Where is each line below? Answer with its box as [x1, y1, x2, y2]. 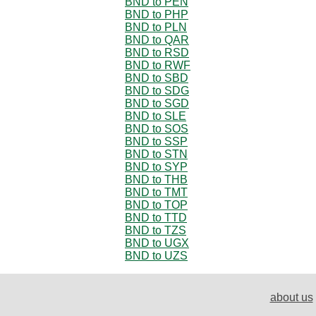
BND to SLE [125, 109, 186, 122]
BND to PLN [125, 20, 187, 33]
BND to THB [125, 173, 188, 186]
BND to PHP [125, 8, 188, 20]
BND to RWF [125, 59, 190, 71]
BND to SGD [125, 97, 189, 109]
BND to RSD [125, 46, 189, 59]
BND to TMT [125, 186, 188, 198]
